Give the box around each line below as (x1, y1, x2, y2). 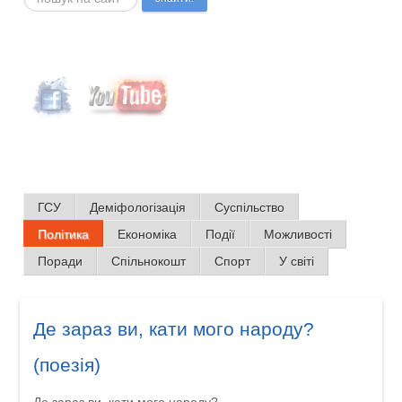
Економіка (118, 227, 178, 241)
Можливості (264, 227, 333, 241)
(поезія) (32, 354, 100, 375)
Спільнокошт (111, 254, 187, 268)
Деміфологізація (90, 200, 187, 214)
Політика (38, 227, 90, 241)
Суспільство (214, 200, 285, 214)
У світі (279, 254, 315, 268)
